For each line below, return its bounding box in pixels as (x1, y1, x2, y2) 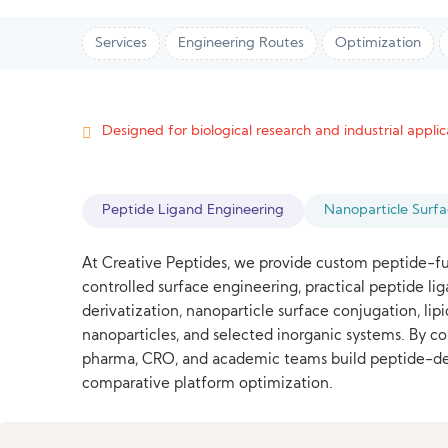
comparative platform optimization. (82, 377, 334, 392)
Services (95, 36, 148, 51)
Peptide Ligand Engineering (102, 204, 285, 217)
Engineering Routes (178, 36, 305, 51)
